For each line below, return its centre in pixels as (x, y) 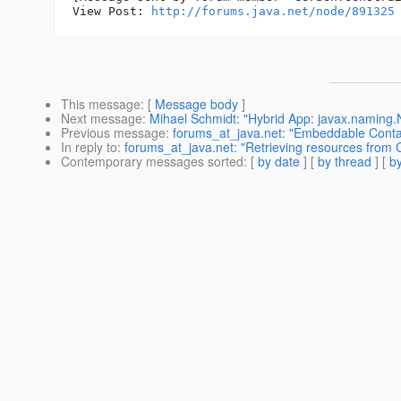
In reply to (89, 147)
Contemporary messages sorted (152, 162)
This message (101, 104)
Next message (102, 119)
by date (279, 162)
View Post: (112, 12)
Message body (196, 104)
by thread (345, 162)
